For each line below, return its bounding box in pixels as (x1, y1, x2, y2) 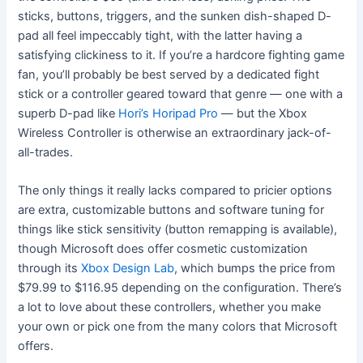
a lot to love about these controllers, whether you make (18, 300, 322, 315)
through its (18, 261, 82, 276)
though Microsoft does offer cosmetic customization (18, 241, 309, 257)
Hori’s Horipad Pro (118, 105, 219, 121)
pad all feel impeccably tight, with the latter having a (18, 28, 303, 43)
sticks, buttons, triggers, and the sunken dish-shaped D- (18, 8, 332, 23)
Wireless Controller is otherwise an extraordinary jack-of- (18, 125, 332, 140)
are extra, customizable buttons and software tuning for (18, 203, 325, 218)
